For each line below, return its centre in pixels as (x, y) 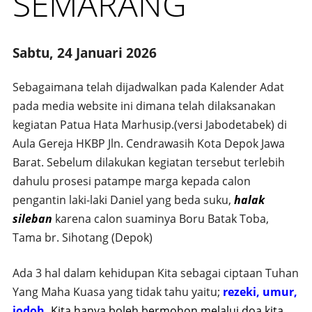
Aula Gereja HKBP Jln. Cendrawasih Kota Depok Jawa (148, 143)
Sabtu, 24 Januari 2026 (84, 53)
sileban (32, 218)
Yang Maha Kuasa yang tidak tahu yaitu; (117, 291)
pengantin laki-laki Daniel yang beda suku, (123, 200)
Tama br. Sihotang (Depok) (82, 237)
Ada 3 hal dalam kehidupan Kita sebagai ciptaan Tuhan (155, 273)
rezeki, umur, (260, 291)
